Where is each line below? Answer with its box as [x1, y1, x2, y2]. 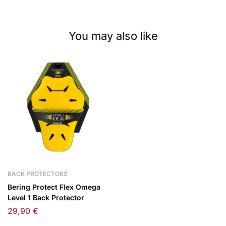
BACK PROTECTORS [8, 170, 68, 178]
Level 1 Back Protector [8, 193, 84, 202]
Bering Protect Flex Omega [8, 183, 100, 191]
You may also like [68, 29, 158, 42]
